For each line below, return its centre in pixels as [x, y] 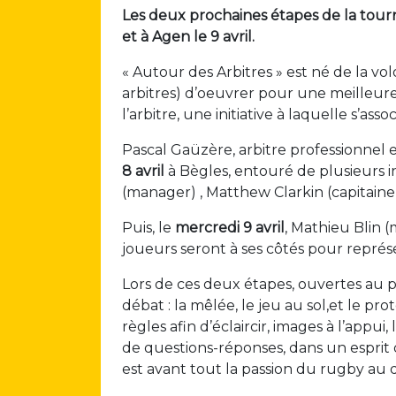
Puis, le [148, 228]
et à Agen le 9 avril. [188, 37]
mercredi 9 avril [230, 228]
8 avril [143, 171]
